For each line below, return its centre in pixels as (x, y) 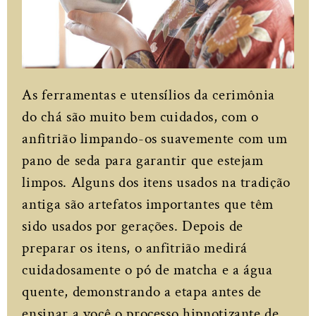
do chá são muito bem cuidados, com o (140, 116)
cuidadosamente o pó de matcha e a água (147, 269)
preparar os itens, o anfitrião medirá (135, 248)
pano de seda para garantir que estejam (143, 160)
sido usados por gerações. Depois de (133, 226)
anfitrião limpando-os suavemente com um (155, 138)
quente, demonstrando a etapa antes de (142, 291)
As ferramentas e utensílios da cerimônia (148, 95)
